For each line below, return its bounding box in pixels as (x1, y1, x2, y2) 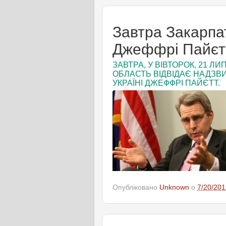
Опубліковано (112, 183, 159, 191)
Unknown (159, 183, 189, 191)
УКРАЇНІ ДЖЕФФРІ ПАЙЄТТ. (112, 79, 220, 88)
